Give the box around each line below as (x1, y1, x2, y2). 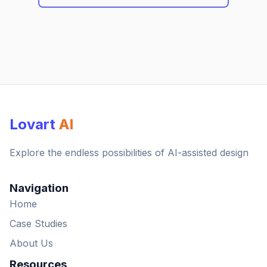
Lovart (10, 115, 59, 133)
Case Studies (10, 217, 67, 229)
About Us (10, 237, 53, 249)
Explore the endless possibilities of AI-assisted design (10, 146, 249, 159)
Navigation (10, 181, 69, 195)
